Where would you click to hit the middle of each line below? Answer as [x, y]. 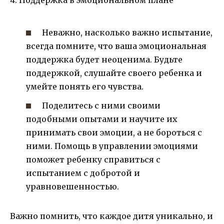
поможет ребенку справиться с [93, 160]
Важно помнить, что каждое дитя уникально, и [111, 216]
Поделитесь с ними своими [101, 106]
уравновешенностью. [72, 187]
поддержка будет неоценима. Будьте [104, 59]
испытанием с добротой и [83, 173]
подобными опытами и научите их [102, 119]
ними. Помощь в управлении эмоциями [112, 146]
